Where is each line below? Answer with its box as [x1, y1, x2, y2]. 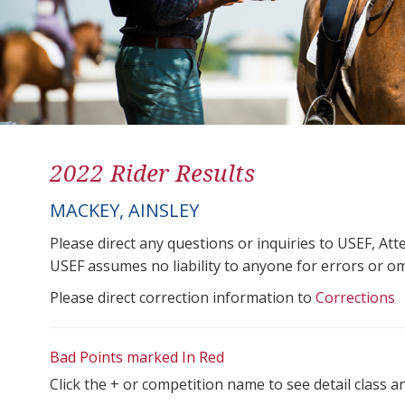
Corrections [316, 287, 395, 307]
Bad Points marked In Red [50, 346, 224, 367]
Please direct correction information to [50, 287, 316, 307]
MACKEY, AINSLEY [50, 197, 199, 222]
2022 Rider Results [50, 155, 255, 189]
